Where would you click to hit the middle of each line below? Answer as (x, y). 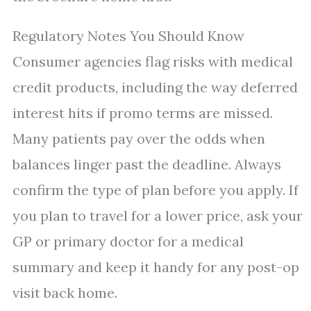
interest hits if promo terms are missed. (143, 113)
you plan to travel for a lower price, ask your (158, 216)
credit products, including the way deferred (155, 87)
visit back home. (65, 293)
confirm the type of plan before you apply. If (155, 190)
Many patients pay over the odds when (139, 138)
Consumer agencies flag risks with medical (153, 61)
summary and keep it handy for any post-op (156, 267)
